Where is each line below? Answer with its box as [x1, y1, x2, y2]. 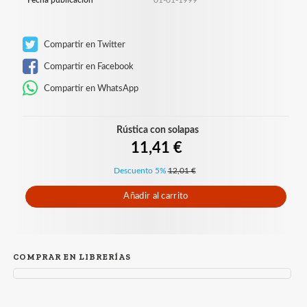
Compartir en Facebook [42, 62, 134, 71]
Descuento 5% [113, 166, 167, 175]
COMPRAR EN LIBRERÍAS [13, 251, 131, 262]
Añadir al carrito [123, 191, 188, 201]
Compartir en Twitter [42, 40, 125, 49]
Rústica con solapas [116, 125, 199, 135]
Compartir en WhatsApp [42, 84, 138, 93]
